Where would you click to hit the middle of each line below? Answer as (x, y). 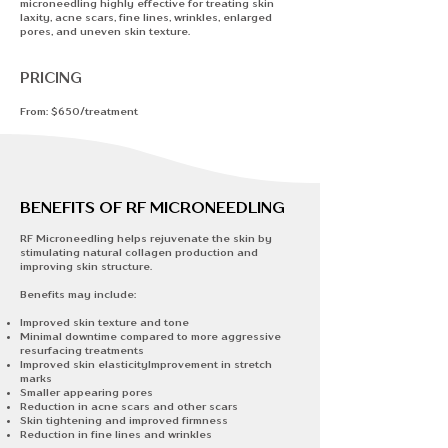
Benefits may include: (78, 294)
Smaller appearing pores (86, 392)
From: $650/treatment (79, 111)
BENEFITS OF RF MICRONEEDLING (152, 207)
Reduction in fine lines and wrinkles (116, 434)
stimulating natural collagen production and (139, 252)
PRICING (51, 77)
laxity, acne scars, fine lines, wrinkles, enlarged (146, 17)
